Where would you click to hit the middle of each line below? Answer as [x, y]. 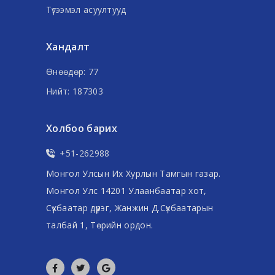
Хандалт [68, 46]
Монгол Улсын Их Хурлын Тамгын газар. [134, 173]
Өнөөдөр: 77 [72, 71]
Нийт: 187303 [75, 91]
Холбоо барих [82, 128]
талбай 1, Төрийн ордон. [100, 225]
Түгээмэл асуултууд [86, 9]
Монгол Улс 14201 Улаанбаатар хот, [126, 190]
